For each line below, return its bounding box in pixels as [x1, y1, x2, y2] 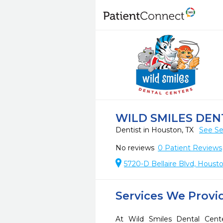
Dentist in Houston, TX [115, 125, 196, 134]
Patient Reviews [163, 143, 222, 152]
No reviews [115, 143, 154, 152]
